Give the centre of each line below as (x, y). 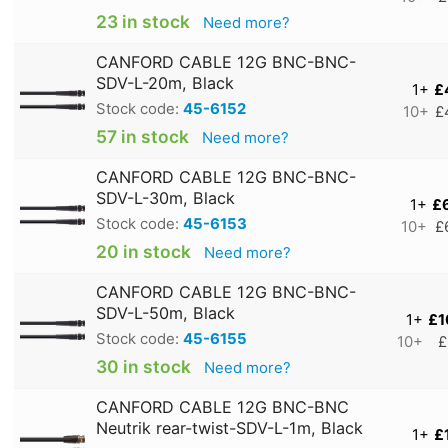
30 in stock (143, 366)
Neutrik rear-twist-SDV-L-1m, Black (229, 427)
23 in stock (143, 21)
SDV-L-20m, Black (165, 82)
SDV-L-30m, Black (165, 197)
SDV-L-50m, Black (165, 312)
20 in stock (143, 251)
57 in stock (142, 136)
